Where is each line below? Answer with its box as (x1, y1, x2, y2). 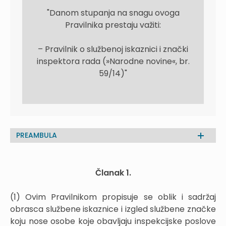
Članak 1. (95, 167, 131, 179)
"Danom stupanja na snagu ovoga (46, 7, 180, 19)
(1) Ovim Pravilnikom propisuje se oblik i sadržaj (10, 191, 216, 203)
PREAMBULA (16, 130, 57, 140)
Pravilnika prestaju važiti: (65, 19, 161, 31)
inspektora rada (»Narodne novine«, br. (36, 55, 190, 67)
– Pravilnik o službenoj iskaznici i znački (38, 43, 188, 55)
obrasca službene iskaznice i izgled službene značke (10, 203, 216, 215)
